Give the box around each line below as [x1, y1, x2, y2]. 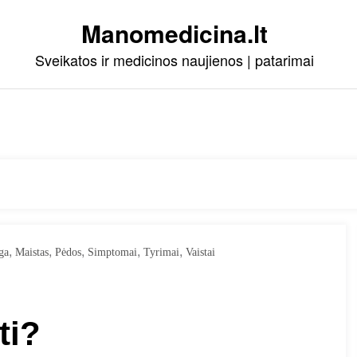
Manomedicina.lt [81, 16, 268, 50]
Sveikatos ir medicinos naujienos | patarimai [35, 49, 314, 70]
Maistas [15, 246, 49, 258]
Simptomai [88, 246, 137, 258]
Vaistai [186, 246, 215, 258]
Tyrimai [143, 246, 179, 258]
